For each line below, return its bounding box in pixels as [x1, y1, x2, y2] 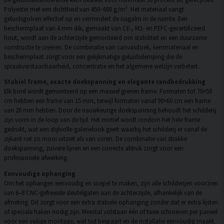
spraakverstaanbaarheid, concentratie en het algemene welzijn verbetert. [4, 61, 199, 70]
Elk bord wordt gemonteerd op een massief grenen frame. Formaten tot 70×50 [4, 87, 212, 95]
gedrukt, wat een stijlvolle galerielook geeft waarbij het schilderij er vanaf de [4, 125, 207, 133]
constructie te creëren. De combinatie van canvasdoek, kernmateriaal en [4, 42, 198, 51]
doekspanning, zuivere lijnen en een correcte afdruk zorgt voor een [4, 144, 183, 152]
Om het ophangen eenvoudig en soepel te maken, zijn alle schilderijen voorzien [4, 179, 218, 187]
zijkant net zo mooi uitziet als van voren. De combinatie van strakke [4, 134, 187, 143]
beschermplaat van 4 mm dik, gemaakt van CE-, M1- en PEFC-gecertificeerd [4, 23, 205, 32]
